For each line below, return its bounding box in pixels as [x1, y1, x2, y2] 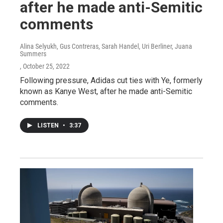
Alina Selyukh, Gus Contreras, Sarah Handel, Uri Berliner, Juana [20, 42, 192, 51]
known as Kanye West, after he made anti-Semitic [20, 87, 192, 97]
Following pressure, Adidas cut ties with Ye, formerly [20, 76, 203, 86]
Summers [20, 50, 46, 58]
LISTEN [37, 122, 60, 129]
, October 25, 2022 [20, 62, 70, 71]
